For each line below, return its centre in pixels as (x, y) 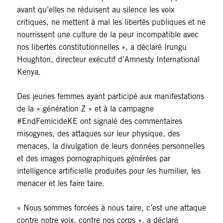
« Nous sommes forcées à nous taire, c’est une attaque (111, 208)
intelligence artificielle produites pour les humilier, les (109, 171)
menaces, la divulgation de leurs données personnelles (111, 146)
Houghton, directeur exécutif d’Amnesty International (108, 60)
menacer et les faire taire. (60, 184)
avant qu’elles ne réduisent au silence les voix (95, 10)
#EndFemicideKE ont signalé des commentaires (99, 121)
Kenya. (29, 72)
